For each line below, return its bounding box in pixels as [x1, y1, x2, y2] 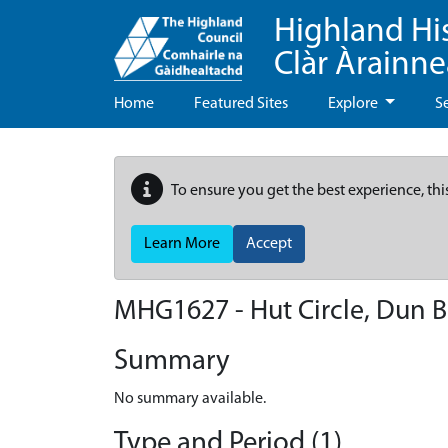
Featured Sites [194, 96, 288, 112]
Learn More [144, 236, 220, 252]
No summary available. [114, 391, 266, 407]
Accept [246, 236, 292, 252]
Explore [328, 96, 381, 112]
